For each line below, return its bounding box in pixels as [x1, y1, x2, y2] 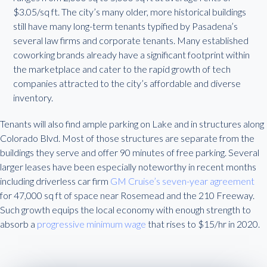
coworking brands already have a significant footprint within [13, 49, 250, 60]
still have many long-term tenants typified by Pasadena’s [13, 20, 238, 32]
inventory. [13, 92, 54, 103]
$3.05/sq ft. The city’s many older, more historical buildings [13, 6, 247, 17]
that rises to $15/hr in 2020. [146, 218, 260, 229]
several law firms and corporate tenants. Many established [13, 35, 249, 46]
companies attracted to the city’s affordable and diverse [13, 77, 241, 89]
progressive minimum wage [37, 218, 146, 229]
